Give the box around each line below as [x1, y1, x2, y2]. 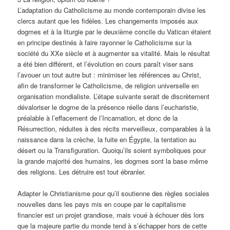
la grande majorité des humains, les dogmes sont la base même [17, 156, 208, 166]
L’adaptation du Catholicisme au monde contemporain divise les [17, 5, 206, 15]
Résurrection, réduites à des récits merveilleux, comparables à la [17, 124, 211, 134]
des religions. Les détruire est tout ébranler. [17, 167, 146, 177]
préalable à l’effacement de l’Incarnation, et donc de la [17, 113, 178, 123]
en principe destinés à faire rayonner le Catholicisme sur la [17, 37, 192, 48]
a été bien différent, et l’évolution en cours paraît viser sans [17, 59, 194, 69]
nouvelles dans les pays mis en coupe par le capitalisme [17, 199, 186, 209]
